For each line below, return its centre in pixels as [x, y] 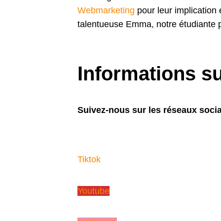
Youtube [94, 191]
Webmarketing [106, 10]
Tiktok [89, 159]
